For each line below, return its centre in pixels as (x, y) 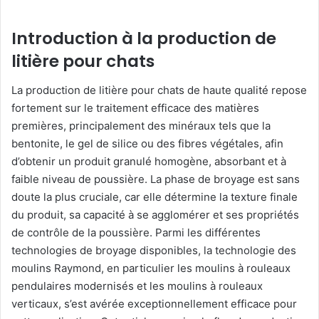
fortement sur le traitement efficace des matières (135, 108)
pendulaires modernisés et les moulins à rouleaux (137, 286)
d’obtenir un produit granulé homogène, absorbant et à (149, 161)
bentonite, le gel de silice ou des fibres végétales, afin (147, 143)
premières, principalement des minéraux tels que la (141, 125)
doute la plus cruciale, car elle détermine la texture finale (155, 197)
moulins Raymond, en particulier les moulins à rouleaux (151, 268)
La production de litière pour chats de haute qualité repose (159, 90)
